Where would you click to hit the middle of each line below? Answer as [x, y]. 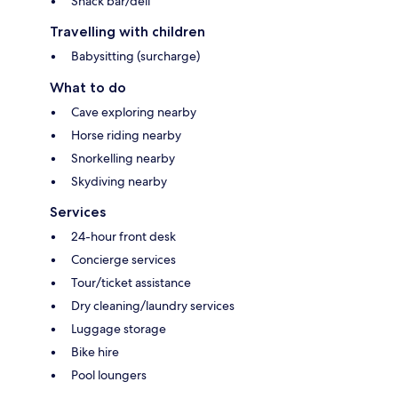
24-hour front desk [123, 237]
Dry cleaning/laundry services [153, 306]
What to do [88, 88]
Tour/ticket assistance [131, 283]
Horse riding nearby [126, 135]
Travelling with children [127, 32]
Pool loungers [109, 375]
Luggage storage [119, 329]
